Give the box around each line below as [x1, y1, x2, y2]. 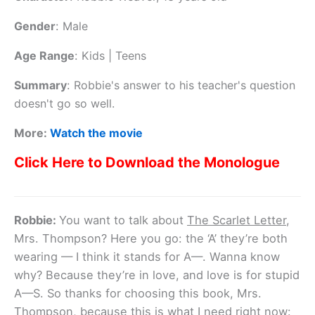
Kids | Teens [82, 48, 146, 63]
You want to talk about [59, 212, 187, 227]
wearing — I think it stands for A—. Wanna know [14, 249, 280, 264]
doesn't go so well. [14, 96, 115, 110]
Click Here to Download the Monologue [14, 153, 280, 171]
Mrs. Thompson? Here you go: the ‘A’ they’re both [14, 231, 288, 245]
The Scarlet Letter [187, 212, 286, 227]
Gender [14, 18, 56, 33]
